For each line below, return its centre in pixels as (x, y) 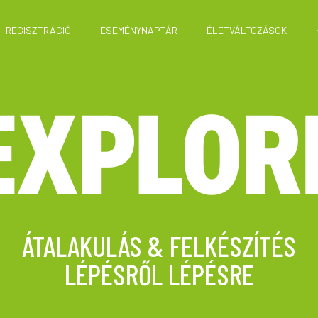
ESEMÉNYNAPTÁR (139, 30)
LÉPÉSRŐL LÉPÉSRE (159, 274)
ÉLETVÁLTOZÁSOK (247, 30)
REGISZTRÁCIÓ (38, 30)
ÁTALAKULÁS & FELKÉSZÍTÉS (159, 245)
